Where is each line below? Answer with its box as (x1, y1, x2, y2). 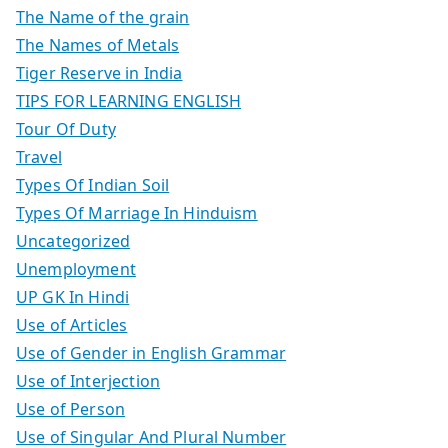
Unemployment (16, 257, 136, 280)
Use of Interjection (16, 369, 161, 392)
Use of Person (16, 397, 126, 420)
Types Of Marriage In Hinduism (16, 201, 258, 224)
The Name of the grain (16, 5, 190, 28)
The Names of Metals (16, 33, 180, 56)
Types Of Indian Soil (16, 173, 170, 196)
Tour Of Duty (16, 117, 116, 140)
